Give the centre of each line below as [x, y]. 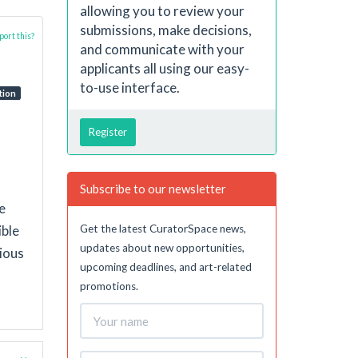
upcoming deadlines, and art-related [165, 267]
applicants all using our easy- [164, 68]
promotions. [109, 286]
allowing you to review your [162, 10]
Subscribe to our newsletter [153, 188]
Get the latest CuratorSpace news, [163, 228]
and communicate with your [162, 49]
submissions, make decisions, [165, 30]
